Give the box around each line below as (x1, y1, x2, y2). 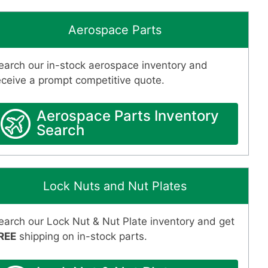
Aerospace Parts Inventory (36, 107, 219, 125)
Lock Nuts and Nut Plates (43, 179, 187, 194)
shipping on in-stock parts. (16, 230, 147, 243)
